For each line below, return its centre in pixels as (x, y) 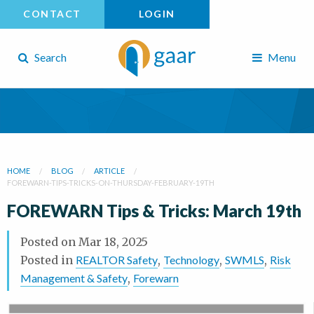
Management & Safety (74, 278)
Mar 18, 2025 (113, 241)
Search (49, 57)
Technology (191, 259)
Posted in (48, 260)
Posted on (49, 241)
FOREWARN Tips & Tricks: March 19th (154, 211)
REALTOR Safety (117, 259)
